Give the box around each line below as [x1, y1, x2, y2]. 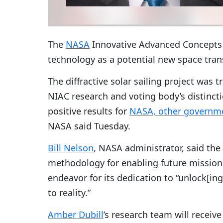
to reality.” [48, 186, 91, 199]
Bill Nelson [48, 141, 94, 154]
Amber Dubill [48, 208, 104, 221]
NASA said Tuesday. [48, 119, 130, 132]
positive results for [48, 105, 129, 117]
